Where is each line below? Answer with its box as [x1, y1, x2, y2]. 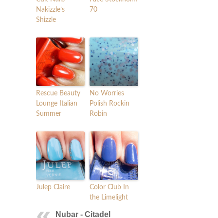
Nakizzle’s [36, 6, 65, 13]
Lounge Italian [36, 100, 77, 107]
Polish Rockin [90, 100, 129, 107]
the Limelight [90, 194, 128, 201]
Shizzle [36, 16, 56, 23]
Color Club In [90, 183, 129, 191]
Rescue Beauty [36, 90, 80, 97]
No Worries [90, 90, 124, 97]
